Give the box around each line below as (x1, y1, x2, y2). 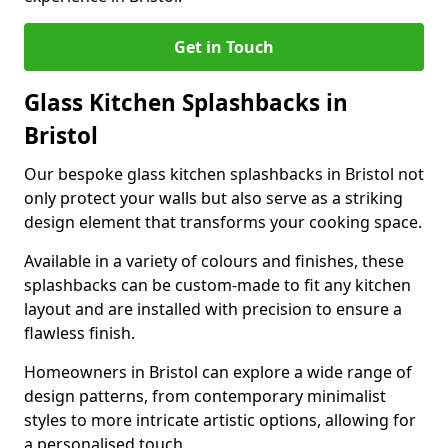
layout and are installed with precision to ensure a (24, 298, 402, 320)
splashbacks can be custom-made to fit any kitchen (24, 274, 411, 296)
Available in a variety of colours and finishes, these (24, 250, 404, 272)
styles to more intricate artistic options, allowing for (24, 409, 416, 431)
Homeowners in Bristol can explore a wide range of (24, 361, 412, 383)
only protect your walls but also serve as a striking (24, 187, 403, 209)
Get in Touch (174, 36, 274, 58)
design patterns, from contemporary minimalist (24, 385, 386, 407)
